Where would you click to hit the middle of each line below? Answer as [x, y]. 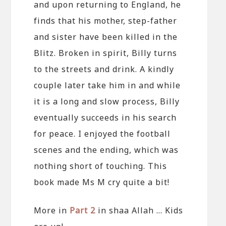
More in [52, 210]
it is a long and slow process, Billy [107, 101]
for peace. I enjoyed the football [102, 133]
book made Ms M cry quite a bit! [102, 182]
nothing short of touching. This [101, 166]
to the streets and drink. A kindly [104, 69]
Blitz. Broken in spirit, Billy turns [106, 53]
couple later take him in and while [107, 85]
